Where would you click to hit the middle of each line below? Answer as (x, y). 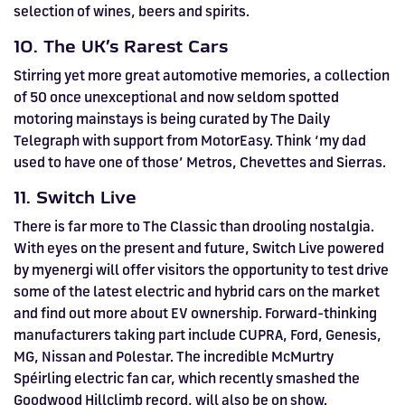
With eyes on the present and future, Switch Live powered (199, 248)
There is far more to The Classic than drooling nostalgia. (194, 226)
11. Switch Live (75, 198)
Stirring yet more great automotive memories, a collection (202, 75)
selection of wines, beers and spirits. (132, 11)
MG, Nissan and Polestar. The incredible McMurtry (174, 357)
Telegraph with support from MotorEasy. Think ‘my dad (190, 141)
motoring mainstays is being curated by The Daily (172, 119)
